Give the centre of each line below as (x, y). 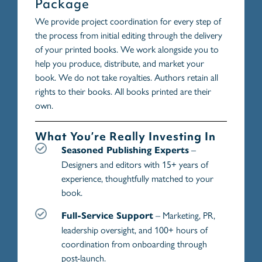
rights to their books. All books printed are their (123, 91)
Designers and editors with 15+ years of (135, 164)
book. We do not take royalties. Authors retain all (127, 77)
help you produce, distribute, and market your (120, 63)
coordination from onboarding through (134, 244)
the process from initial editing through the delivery (129, 35)
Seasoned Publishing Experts (125, 150)
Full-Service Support (107, 216)
